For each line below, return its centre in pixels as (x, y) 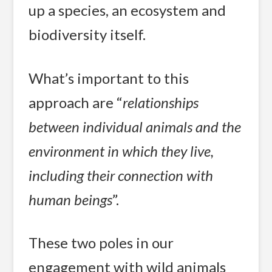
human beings (71, 199)
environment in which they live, (121, 151)
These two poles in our (101, 243)
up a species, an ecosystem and (127, 10)
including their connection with (121, 175)
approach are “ (76, 102)
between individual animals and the (135, 126)
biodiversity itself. (87, 35)
